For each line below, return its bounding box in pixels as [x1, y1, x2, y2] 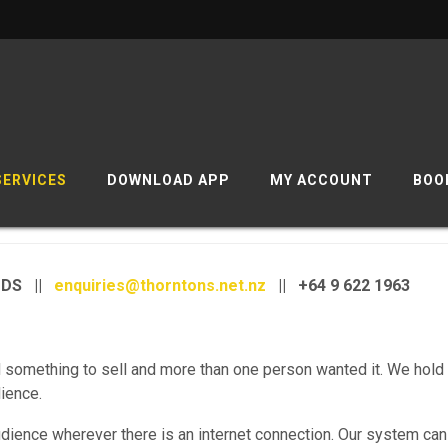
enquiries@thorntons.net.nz [54, 276, 267, 295]
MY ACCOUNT [270, 172, 373, 188]
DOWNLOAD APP [107, 172, 230, 188]
